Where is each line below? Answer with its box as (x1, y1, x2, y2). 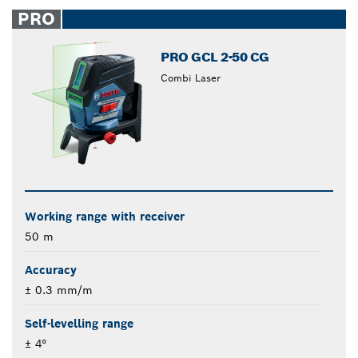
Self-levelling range (25, 316, 133, 332)
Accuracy (25, 263, 77, 278)
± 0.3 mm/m (25, 283, 93, 298)
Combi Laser (161, 72, 221, 84)
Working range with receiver (25, 209, 185, 225)
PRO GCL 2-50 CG (161, 49, 269, 66)
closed (185, 7, 222, 22)
